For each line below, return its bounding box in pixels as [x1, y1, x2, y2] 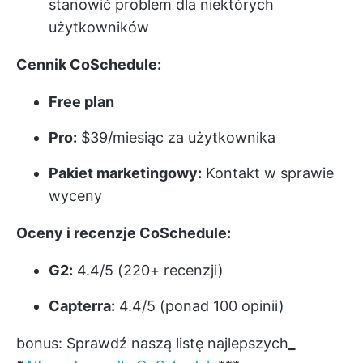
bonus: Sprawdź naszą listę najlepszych [16, 334, 288, 352]
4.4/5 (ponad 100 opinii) [115, 297, 284, 314]
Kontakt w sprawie [202, 164, 334, 181]
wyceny [49, 186, 102, 204]
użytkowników [49, 18, 149, 36]
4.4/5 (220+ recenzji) [73, 261, 224, 279]
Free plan [49, 92, 114, 110]
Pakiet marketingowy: [49, 164, 202, 181]
